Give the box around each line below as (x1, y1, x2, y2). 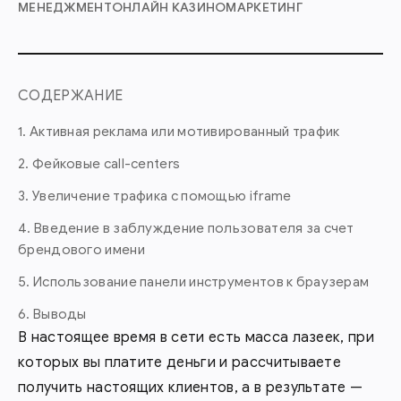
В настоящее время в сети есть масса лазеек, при (18, 328, 375, 346)
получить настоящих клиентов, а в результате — (18, 379, 363, 397)
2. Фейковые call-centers (18, 156, 181, 172)
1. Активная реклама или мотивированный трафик (18, 124, 340, 140)
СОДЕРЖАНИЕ (18, 87, 124, 105)
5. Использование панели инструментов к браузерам (18, 274, 370, 290)
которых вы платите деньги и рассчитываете (18, 354, 342, 371)
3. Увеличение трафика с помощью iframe (18, 188, 292, 204)
